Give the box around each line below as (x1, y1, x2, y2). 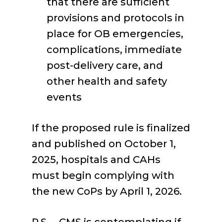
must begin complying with (32, 169, 174, 181)
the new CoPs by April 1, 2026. (32, 185, 182, 197)
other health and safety (47, 75, 167, 87)
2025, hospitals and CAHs (32, 154, 161, 166)
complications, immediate (47, 44, 182, 55)
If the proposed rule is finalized (32, 122, 190, 134)
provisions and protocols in (47, 12, 184, 24)
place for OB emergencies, (47, 28, 183, 40)
